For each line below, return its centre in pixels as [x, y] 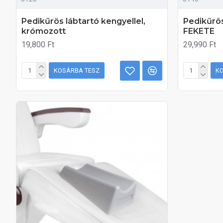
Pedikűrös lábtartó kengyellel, [83, 21]
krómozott [44, 31]
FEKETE [199, 31]
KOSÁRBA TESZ [77, 71]
